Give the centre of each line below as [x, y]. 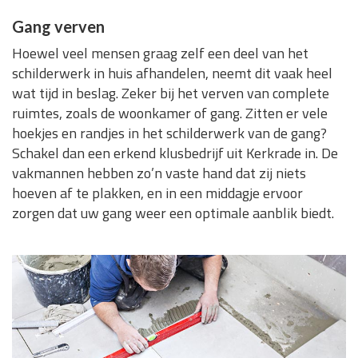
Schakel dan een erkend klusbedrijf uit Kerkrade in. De [175, 153]
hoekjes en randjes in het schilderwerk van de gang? [169, 133]
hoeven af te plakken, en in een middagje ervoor [157, 193]
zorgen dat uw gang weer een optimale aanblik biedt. [173, 213]
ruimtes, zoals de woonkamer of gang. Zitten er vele [170, 113]
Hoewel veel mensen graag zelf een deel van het [160, 54]
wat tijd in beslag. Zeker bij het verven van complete [171, 93]
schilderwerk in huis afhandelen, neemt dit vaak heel [172, 74]
